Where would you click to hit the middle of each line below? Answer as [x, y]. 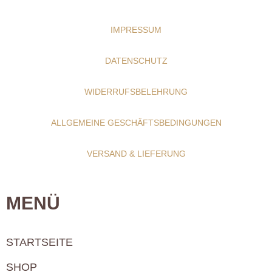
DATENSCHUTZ [136, 61]
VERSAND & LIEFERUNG [136, 154]
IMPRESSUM [136, 30]
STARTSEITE [39, 243]
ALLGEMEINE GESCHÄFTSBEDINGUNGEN [136, 123]
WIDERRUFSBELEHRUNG [136, 92]
